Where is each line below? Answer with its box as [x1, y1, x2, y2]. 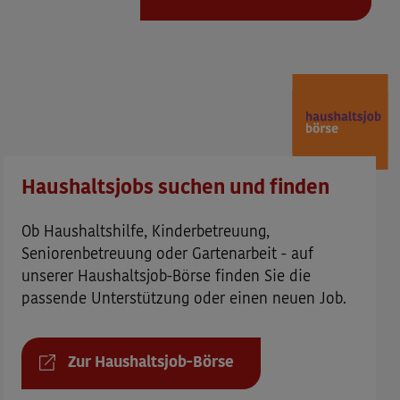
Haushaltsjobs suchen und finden [21, 179, 329, 200]
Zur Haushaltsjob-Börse [68, 355, 234, 371]
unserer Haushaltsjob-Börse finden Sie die [21, 270, 311, 286]
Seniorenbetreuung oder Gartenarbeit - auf [21, 247, 313, 263]
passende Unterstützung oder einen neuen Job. [21, 292, 346, 308]
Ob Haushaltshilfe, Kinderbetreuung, [21, 225, 270, 241]
